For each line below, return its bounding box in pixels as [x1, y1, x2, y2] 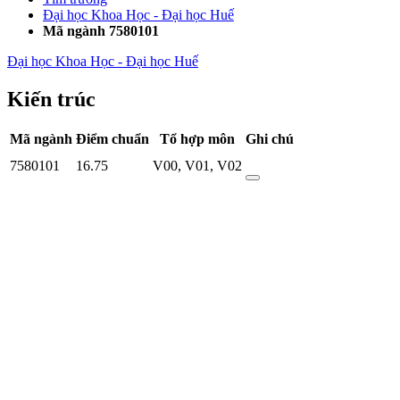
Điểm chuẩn [76, 131, 149, 147]
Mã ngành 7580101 [43, 22, 159, 38]
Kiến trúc [7, 87, 96, 111]
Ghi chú [246, 131, 294, 147]
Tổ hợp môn [160, 131, 235, 147]
